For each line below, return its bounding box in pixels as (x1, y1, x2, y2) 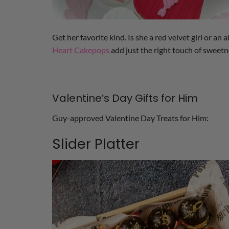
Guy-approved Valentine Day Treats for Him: (52, 113, 209, 123)
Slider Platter (52, 134, 140, 154)
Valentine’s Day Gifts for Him (52, 91, 198, 106)
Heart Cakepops (52, 44, 109, 55)
